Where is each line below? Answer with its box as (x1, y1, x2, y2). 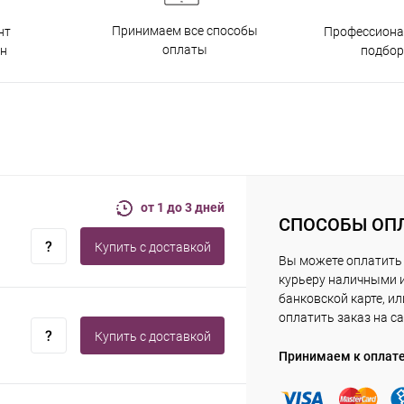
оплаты (161, 42, 207, 58)
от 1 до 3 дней (141, 200, 225, 216)
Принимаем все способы (111, 23, 258, 39)
